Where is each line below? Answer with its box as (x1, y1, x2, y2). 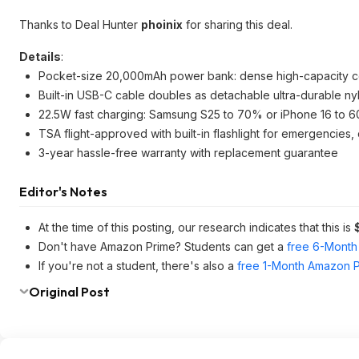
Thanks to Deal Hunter (19, 18, 141, 31)
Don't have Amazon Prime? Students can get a (38, 240, 287, 253)
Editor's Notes (19, 184, 107, 200)
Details (19, 50, 61, 63)
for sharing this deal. (183, 18, 292, 31)
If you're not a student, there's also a (38, 259, 237, 272)
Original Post (29, 284, 110, 300)
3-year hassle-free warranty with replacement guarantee (38, 146, 338, 159)
